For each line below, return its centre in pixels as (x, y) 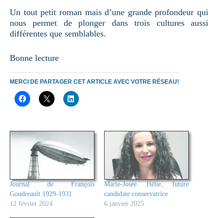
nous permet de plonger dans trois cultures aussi (109, 23)
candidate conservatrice (136, 194)
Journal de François (52, 184)
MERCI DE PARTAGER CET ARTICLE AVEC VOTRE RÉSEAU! (94, 82)
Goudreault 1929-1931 (41, 194)
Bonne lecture (34, 58)
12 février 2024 (31, 203)
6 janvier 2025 (124, 203)
